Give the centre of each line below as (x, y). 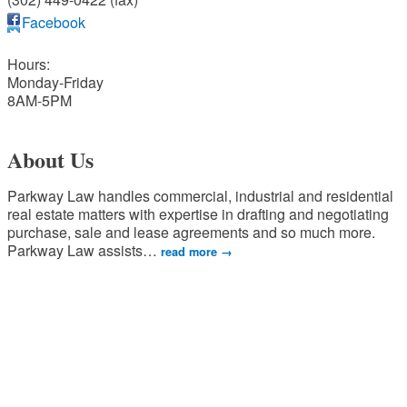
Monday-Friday (55, 82)
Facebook (54, 22)
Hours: (29, 64)
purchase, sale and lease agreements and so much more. (191, 232)
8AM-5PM (40, 100)
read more (189, 251)
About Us (50, 159)
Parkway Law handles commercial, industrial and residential (200, 195)
